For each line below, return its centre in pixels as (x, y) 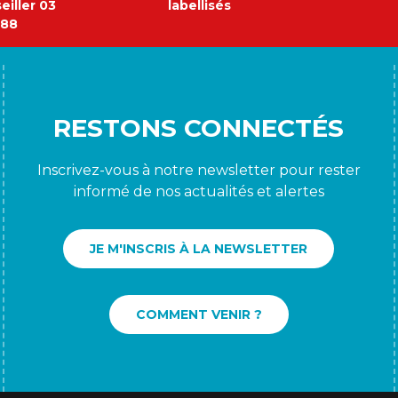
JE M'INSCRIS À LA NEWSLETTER (199, 248)
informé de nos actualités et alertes (199, 191)
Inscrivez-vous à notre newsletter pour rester (199, 170)
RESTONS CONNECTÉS (199, 127)
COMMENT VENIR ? (199, 314)
